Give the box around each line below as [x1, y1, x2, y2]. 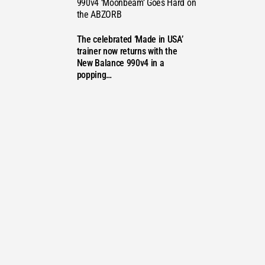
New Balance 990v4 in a [76, 57, 164, 69]
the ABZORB [76, 9, 122, 21]
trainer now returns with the [76, 45, 177, 57]
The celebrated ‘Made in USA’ [76, 33, 183, 45]
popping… [76, 69, 112, 80]
